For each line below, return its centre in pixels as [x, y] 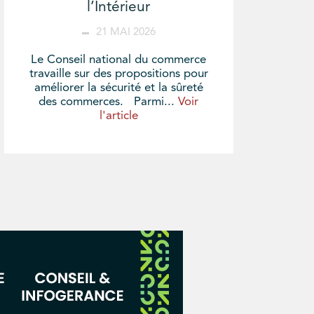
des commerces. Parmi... [109, 102]
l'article [118, 116]
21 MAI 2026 [125, 33]
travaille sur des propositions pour [118, 74]
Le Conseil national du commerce [119, 60]
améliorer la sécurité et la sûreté [118, 88]
